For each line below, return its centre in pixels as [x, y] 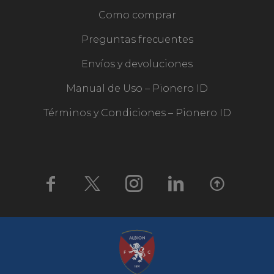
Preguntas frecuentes [137, 39]
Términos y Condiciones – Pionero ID [137, 113]
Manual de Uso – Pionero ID [137, 88]
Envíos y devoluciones [137, 64]
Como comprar [137, 15]
